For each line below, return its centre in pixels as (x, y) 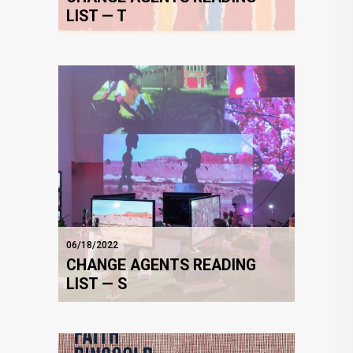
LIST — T (97, 17)
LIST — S (97, 284)
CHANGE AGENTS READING (161, 266)
